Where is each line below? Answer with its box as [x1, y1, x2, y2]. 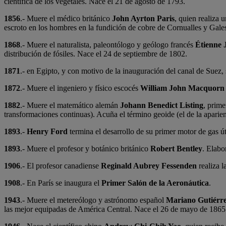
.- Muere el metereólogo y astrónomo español [20, 196, 164, 205]
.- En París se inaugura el [20, 179, 101, 188]
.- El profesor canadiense [20, 161, 101, 171]
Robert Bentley [150, 144, 202, 153]
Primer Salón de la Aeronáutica [101, 179, 209, 188]
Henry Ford [27, 127, 68, 136]
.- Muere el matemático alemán [20, 101, 120, 110]
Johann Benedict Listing [120, 101, 203, 110]
